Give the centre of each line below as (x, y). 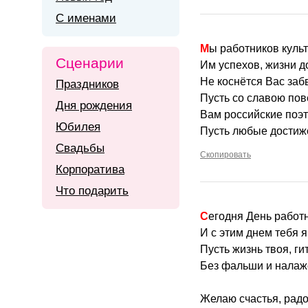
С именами (86, 18)
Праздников (87, 84)
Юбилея (78, 127)
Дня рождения (94, 106)
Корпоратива (90, 169)
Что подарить (92, 191)
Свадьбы (80, 148)
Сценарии (90, 63)
